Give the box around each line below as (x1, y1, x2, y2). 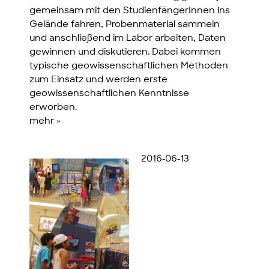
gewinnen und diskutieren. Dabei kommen (29, 48, 222, 58)
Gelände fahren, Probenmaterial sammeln (29, 20, 220, 30)
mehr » (29, 117, 61, 127)
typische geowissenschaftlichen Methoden (29, 62, 229, 71)
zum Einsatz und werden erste (29, 76, 168, 85)
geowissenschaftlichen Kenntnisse (29, 89, 190, 99)
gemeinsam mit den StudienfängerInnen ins (29, 7, 231, 16)
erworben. (29, 103, 77, 113)
